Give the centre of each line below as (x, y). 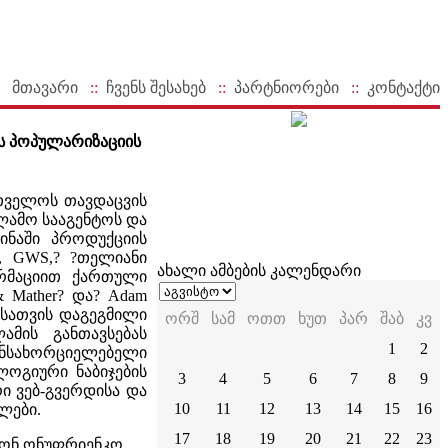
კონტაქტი (403, 87)
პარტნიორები (286, 87)
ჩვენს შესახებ (156, 87)
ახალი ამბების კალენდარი (259, 270)
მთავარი (45, 87)
